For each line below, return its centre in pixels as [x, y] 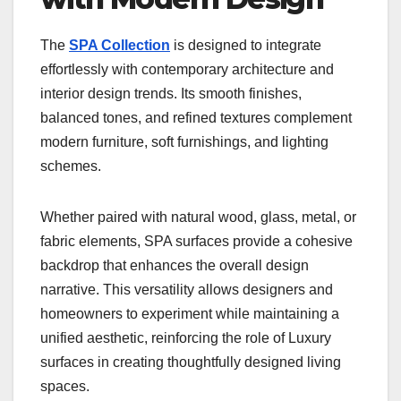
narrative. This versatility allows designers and [187, 289]
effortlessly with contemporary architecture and [187, 69]
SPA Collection [119, 45]
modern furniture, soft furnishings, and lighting [184, 141]
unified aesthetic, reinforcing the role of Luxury [186, 337]
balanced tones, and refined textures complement [196, 117]
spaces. [65, 386]
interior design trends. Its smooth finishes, [171, 93]
